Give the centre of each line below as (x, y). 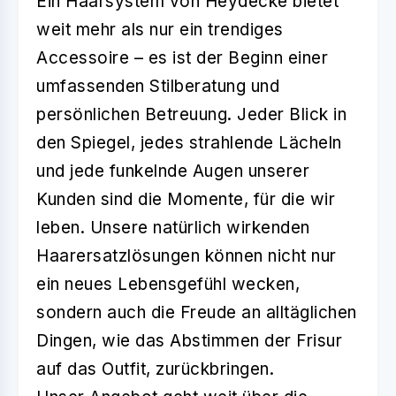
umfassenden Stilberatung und (158, 87)
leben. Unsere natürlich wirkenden (173, 228)
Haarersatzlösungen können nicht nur (187, 256)
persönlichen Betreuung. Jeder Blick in (191, 115)
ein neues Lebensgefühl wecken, (168, 285)
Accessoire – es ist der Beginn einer (182, 58)
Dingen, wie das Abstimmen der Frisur (189, 341)
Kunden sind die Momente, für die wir (186, 200)
